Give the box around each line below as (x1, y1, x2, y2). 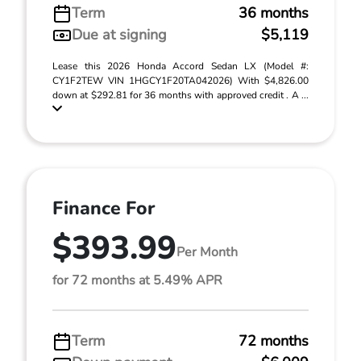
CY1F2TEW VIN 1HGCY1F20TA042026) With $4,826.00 (52, 74, 309, 87)
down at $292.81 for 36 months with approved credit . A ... (52, 89, 309, 102)
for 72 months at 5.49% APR (52, 272, 222, 289)
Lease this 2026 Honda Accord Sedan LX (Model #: (52, 60, 309, 73)
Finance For (52, 196, 155, 221)
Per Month (176, 243, 238, 261)
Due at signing (72, 25, 167, 44)
